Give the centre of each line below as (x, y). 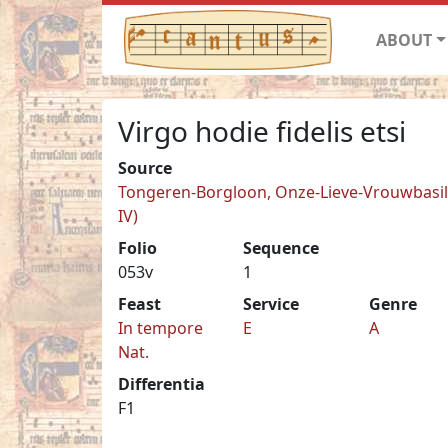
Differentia (161, 383)
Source (145, 167)
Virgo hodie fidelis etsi (262, 130)
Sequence (281, 247)
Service (271, 303)
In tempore (160, 327)
